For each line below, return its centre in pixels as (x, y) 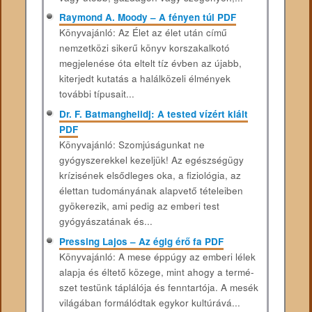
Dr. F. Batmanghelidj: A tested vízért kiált (153, 114)
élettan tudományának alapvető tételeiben (151, 191)
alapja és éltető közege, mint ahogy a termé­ (156, 272)
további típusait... (96, 94)
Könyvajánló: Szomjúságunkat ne (132, 145)
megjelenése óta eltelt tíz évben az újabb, (150, 63)
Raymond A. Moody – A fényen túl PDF (147, 17)
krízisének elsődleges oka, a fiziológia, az (150, 175)
